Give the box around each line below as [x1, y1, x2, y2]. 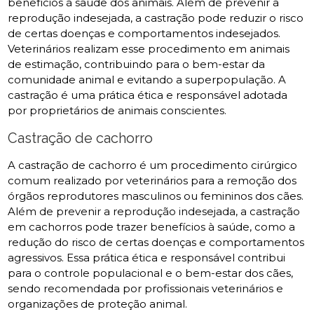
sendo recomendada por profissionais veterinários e [8, 282, 284, 295]
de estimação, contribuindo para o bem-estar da [8, 57, 266, 71]
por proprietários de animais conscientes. [8, 104, 227, 117]
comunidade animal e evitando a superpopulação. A [8, 73, 287, 86]
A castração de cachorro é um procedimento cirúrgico [8, 158, 298, 172]
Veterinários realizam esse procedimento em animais [8, 42, 290, 55]
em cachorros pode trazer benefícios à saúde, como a [8, 220, 296, 233]
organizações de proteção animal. [8, 297, 188, 310]
